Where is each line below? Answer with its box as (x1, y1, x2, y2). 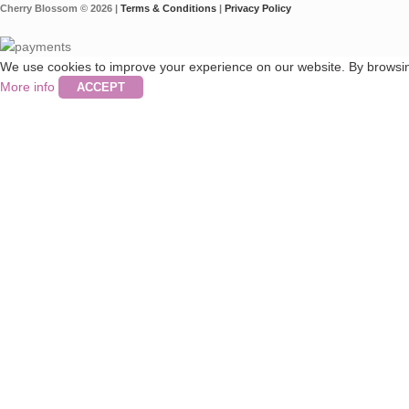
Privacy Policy (225, 2, 291, 14)
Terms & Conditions (121, 2, 216, 14)
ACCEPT (77, 79, 125, 94)
